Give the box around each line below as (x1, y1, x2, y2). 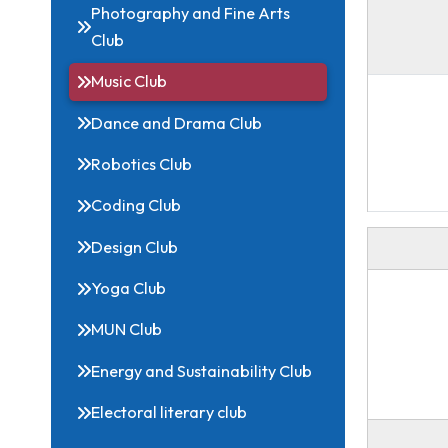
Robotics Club (101, 220, 214, 244)
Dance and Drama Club (101, 174, 292, 198)
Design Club (101, 312, 199, 335)
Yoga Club (101, 358, 185, 381)
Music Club (101, 128, 186, 152)
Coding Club (101, 266, 202, 289)
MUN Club (101, 404, 181, 427)
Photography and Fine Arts (101, 52, 323, 76)
